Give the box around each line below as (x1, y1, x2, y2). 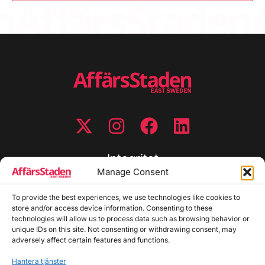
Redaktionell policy (90, 219, 175, 231)
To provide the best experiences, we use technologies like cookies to (12, 193, 240, 202)
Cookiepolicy (103, 193, 162, 205)
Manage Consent (96, 166, 169, 177)
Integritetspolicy (97, 180, 168, 192)
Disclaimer (109, 206, 156, 218)
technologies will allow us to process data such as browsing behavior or (12, 214, 250, 223)
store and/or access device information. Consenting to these (12, 203, 212, 212)
